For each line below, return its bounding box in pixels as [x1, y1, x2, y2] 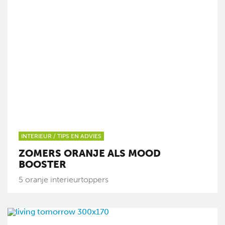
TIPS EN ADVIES [57, 133, 101, 140]
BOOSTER [19, 158, 67, 171]
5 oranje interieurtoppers [19, 175, 109, 185]
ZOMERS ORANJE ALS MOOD [19, 147, 161, 160]
